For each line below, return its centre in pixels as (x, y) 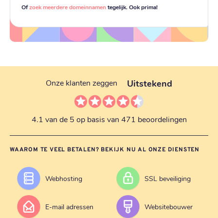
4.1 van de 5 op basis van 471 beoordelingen (109, 119)
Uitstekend (150, 83)
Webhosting (64, 179)
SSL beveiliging (168, 179)
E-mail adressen (69, 207)
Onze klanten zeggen (82, 83)
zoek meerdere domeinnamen (68, 7)
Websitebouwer (169, 207)
